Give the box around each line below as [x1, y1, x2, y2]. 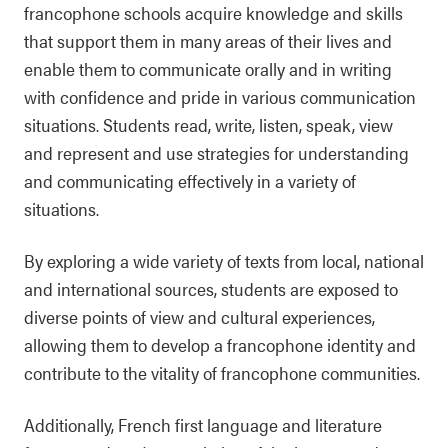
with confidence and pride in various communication [24, 84, 416, 109]
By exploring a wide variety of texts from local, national [24, 248, 424, 273]
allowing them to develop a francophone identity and [24, 332, 416, 357]
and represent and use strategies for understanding [24, 140, 409, 165]
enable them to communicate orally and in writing [24, 56, 392, 81]
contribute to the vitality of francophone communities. [24, 360, 420, 385]
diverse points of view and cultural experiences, [24, 304, 375, 329]
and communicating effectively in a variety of [24, 168, 356, 193]
